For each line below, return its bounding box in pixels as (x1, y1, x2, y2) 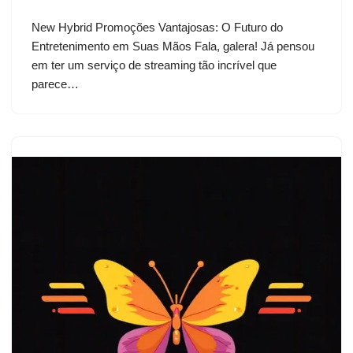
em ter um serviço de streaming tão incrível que (32, 58, 277, 72)
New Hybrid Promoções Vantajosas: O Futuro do (32, 20, 283, 34)
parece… (32, 77, 82, 91)
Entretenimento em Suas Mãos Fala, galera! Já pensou (32, 39, 314, 53)
